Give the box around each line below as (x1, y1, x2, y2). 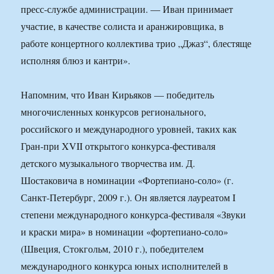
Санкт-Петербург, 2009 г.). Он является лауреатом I (21, 191, 236, 204)
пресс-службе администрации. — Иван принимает (21, 2, 234, 16)
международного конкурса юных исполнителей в (21, 259, 229, 273)
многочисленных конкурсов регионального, (21, 105, 207, 119)
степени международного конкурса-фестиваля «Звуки (21, 208, 246, 221)
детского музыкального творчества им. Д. (21, 157, 196, 170)
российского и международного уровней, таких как (21, 122, 237, 136)
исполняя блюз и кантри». (21, 54, 131, 67)
